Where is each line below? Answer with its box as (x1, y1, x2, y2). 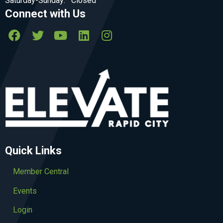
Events (13, 186, 37, 196)
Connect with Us (5, 7, 86, 20)
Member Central (13, 167, 69, 177)
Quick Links (5, 144, 62, 157)
